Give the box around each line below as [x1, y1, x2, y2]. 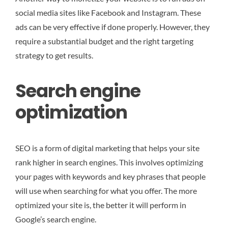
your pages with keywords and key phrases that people [15, 172, 206, 181]
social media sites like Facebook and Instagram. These [15, 7, 201, 17]
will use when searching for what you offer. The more [15, 186, 197, 195]
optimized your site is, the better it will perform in [15, 200, 186, 210]
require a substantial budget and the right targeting [15, 36, 193, 46]
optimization [15, 99, 127, 125]
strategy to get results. [15, 50, 93, 60]
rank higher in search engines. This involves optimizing [15, 157, 203, 167]
